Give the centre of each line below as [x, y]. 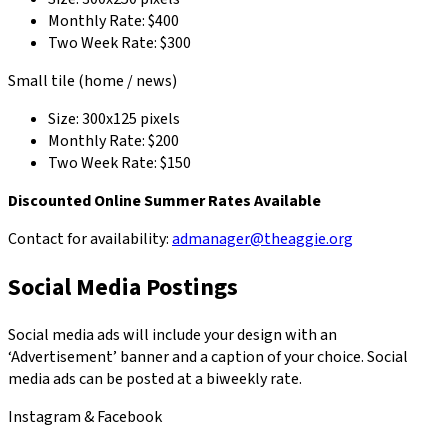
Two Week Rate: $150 [119, 162]
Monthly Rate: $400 [113, 20]
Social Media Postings [123, 287]
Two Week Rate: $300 [119, 42]
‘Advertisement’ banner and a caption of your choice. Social [208, 357]
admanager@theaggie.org [262, 238]
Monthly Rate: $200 [113, 140]
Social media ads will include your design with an [172, 335]
